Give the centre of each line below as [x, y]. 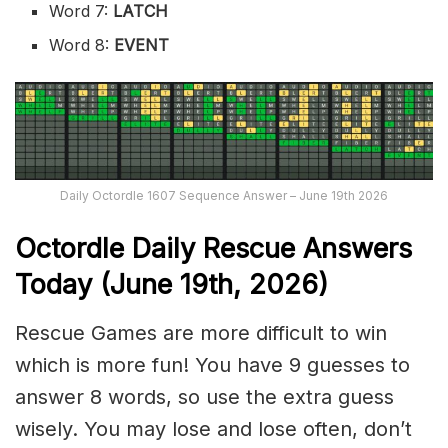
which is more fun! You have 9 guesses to [212, 365]
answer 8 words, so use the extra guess [204, 397]
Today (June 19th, [128, 285]
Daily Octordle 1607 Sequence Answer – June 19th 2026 [224, 195]
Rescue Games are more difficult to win [201, 333]
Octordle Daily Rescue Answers [213, 249]
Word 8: [82, 44]
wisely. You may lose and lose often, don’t [213, 429]
